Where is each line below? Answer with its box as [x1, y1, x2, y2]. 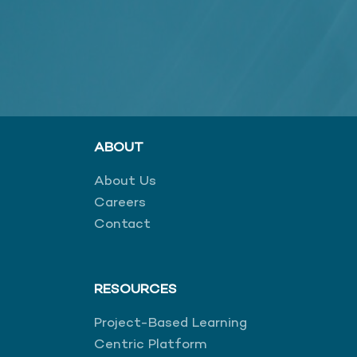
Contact [94, 216, 151, 233]
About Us [94, 173, 156, 190]
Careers [94, 194, 146, 211]
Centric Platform [94, 336, 207, 353]
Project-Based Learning [94, 315, 247, 331]
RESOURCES [94, 281, 177, 298]
